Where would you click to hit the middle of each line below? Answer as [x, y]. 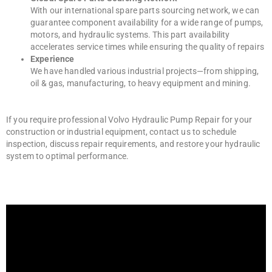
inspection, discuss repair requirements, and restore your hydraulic [133, 144]
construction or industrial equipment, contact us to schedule [121, 131]
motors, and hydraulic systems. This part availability [130, 34]
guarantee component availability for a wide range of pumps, [147, 22]
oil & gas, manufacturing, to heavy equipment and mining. [141, 83]
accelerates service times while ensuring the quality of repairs [147, 46]
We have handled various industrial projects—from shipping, [145, 71]
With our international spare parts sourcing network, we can [145, 10]
